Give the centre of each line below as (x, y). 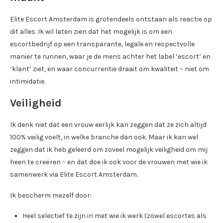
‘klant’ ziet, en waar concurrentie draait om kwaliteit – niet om (110, 69)
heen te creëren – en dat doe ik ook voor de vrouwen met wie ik (109, 162)
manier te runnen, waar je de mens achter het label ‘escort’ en (110, 56)
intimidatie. (28, 81)
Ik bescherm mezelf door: (51, 195)
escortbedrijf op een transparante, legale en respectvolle (102, 44)
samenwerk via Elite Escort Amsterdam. (74, 174)
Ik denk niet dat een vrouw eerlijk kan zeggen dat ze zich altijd (108, 124)
